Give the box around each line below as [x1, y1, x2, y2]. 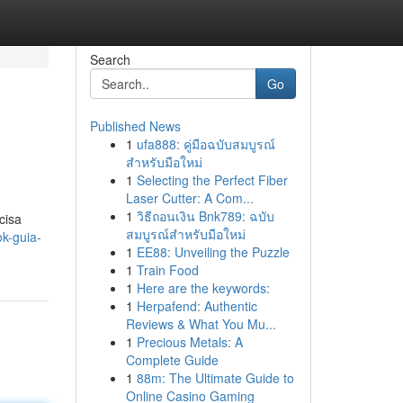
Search [89, 50, 130, 68]
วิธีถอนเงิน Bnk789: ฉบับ [136, 207, 274, 225]
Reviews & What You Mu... [125, 315, 276, 333]
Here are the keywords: [136, 279, 270, 297]
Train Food [136, 261, 199, 279]
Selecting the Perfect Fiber [136, 171, 288, 189]
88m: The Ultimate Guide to [136, 369, 294, 387]
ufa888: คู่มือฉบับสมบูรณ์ [136, 135, 275, 153]
